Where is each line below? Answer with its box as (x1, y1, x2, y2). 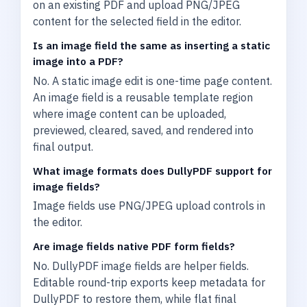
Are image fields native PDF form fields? (33, 239, 236, 254)
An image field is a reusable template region (33, 90, 254, 104)
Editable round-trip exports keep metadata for (33, 275, 266, 290)
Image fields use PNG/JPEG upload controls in (33, 199, 266, 213)
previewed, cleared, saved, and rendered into (33, 123, 254, 137)
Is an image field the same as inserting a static (33, 38, 271, 52)
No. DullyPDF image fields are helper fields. (33, 259, 249, 273)
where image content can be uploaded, (33, 106, 227, 121)
